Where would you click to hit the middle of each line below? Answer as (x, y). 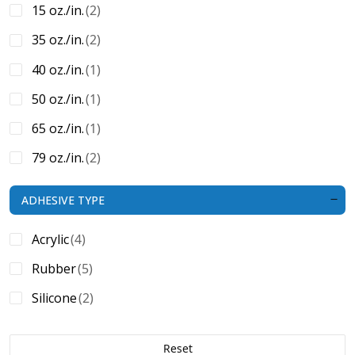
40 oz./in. (58, 69)
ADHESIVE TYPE (63, 200)
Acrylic (50, 239)
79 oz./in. (58, 158)
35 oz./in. (58, 40)
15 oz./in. (58, 11)
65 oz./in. (58, 128)
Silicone (54, 298)
